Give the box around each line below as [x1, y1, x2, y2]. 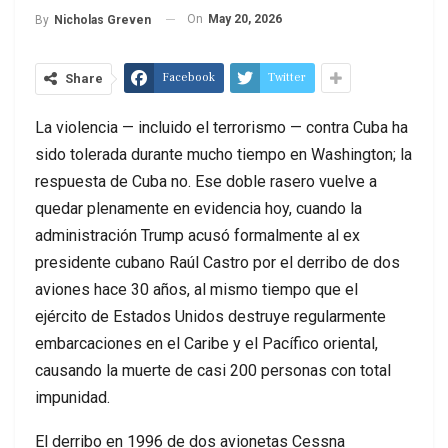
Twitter [268, 69, 306, 85]
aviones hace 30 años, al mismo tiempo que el [35, 279, 358, 299]
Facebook [162, 69, 215, 85]
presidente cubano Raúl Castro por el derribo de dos [35, 252, 400, 272]
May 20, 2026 [208, 11, 282, 26]
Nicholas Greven [54, 12, 151, 27]
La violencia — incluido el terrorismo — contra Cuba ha [35, 117, 408, 137]
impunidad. [35, 387, 110, 407]
